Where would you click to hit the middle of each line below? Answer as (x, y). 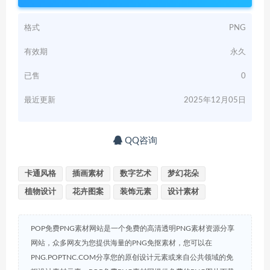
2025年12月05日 (215, 100)
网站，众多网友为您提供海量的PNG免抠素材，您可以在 (121, 243)
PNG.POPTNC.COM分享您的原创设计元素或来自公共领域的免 (132, 257)
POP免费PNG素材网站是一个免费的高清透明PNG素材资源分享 (133, 228)
